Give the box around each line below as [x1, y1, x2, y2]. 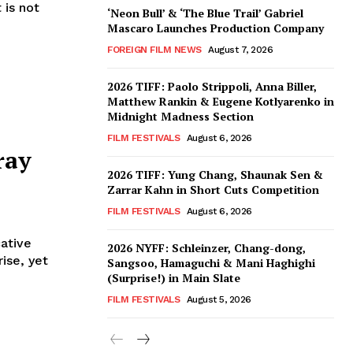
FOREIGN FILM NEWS [107, 44, 202, 56]
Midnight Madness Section [107, 109, 254, 124]
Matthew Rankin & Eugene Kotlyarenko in [107, 94, 334, 110]
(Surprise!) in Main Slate [107, 270, 240, 286]
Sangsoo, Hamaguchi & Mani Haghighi [107, 255, 315, 271]
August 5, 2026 [186, 294, 251, 306]
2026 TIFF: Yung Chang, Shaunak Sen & [107, 167, 323, 183]
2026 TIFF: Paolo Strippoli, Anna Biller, [107, 79, 317, 95]
